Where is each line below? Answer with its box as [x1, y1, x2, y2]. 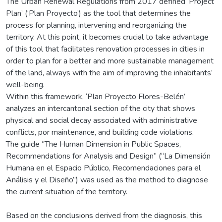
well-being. [6, 79, 45, 90]
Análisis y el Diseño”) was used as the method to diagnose [6, 174, 208, 185]
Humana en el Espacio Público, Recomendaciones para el [6, 162, 201, 173]
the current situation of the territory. [6, 186, 127, 197]
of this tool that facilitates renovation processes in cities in [6, 43, 205, 55]
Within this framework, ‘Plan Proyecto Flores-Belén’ [6, 91, 185, 102]
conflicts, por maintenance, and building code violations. [6, 126, 194, 138]
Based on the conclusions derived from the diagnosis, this [6, 210, 202, 221]
